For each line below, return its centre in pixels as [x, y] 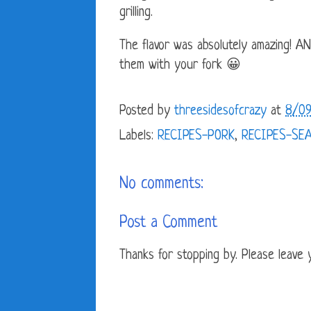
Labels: [138, 137]
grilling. [136, 13]
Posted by [147, 112]
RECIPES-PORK [196, 137]
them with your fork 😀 [180, 66]
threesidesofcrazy [220, 112]
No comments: [161, 185]
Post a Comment [168, 224]
